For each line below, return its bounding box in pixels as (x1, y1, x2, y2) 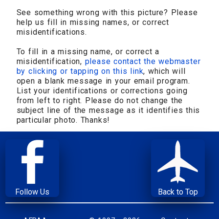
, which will (143, 66, 186, 76)
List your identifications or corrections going (16, 86, 188, 95)
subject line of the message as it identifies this (16, 105, 200, 115)
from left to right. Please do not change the (16, 95, 183, 105)
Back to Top (157, 187, 198, 197)
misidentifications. (16, 27, 87, 37)
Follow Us (15, 187, 50, 197)
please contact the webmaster (85, 56, 201, 66)
